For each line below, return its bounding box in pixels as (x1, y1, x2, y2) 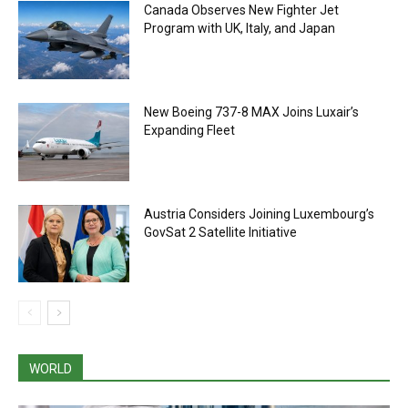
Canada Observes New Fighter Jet (144, 3, 340, 18)
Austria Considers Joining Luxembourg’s (144, 206, 375, 221)
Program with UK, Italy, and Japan (144, 21, 336, 36)
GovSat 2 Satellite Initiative (144, 224, 298, 240)
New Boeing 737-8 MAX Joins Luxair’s (144, 105, 360, 120)
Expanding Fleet (144, 123, 236, 138)
